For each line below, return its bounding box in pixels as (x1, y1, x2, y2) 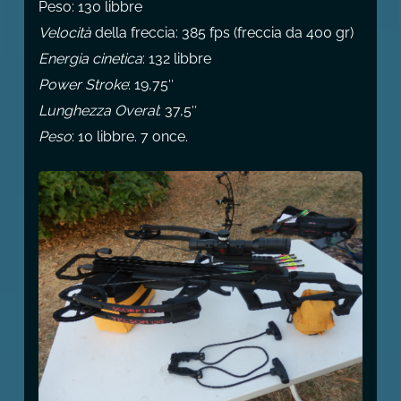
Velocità (38, 23, 91, 41)
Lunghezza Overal (38, 101, 158, 119)
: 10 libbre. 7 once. (71, 127, 188, 145)
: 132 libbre (141, 49, 211, 67)
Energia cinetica (38, 49, 142, 67)
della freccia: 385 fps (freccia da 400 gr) (90, 23, 354, 41)
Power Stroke (38, 75, 128, 93)
